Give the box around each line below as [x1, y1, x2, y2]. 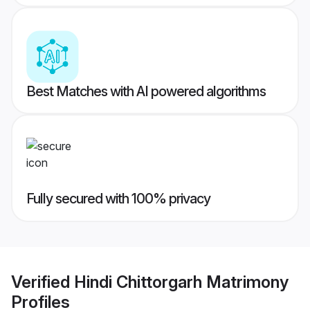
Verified [11, 271, 74, 292]
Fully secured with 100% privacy [26, 190, 210, 208]
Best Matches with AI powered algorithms [26, 83, 266, 100]
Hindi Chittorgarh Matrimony [74, 271, 289, 292]
